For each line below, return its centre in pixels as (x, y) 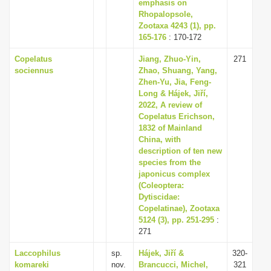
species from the (170, 162)
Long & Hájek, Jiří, (173, 93)
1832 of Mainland (170, 128)
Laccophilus (38, 253)
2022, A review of (170, 105)
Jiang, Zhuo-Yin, (170, 59)
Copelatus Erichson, (177, 116)
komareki (32, 265)
